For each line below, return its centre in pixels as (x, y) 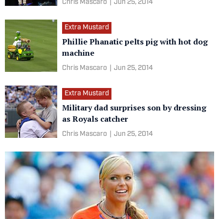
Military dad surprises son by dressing (134, 108)
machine (78, 53)
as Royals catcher (95, 119)
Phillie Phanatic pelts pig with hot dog (135, 42)
